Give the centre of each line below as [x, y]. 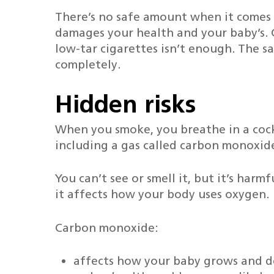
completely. [88, 65]
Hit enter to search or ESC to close [151, 136]
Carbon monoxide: [107, 228]
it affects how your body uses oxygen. [162, 194]
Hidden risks [126, 104]
